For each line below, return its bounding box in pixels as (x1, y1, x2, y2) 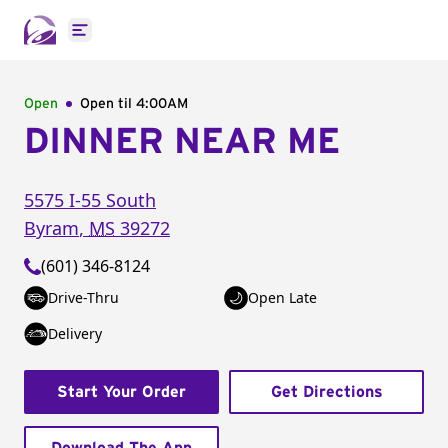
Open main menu (78, 29, 211, 52)
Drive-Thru (48, 288, 119, 307)
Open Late (248, 288, 317, 307)
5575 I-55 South (24, 188, 156, 212)
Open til (80, 97, 136, 111)
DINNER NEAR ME (24, 124, 340, 160)
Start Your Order (57, 384, 186, 400)
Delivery (48, 324, 102, 343)
